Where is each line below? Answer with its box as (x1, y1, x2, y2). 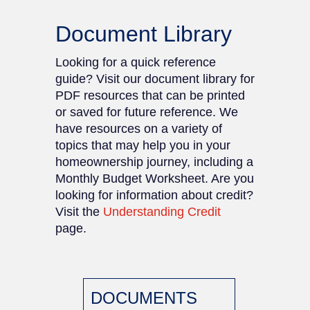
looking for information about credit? (55, 188, 253, 202)
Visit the (55, 205, 103, 219)
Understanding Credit (103, 205, 221, 219)
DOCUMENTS (91, 289, 197, 307)
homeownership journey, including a (55, 155, 253, 169)
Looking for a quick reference (55, 55, 216, 69)
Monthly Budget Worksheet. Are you (55, 172, 254, 185)
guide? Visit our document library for (55, 72, 255, 86)
